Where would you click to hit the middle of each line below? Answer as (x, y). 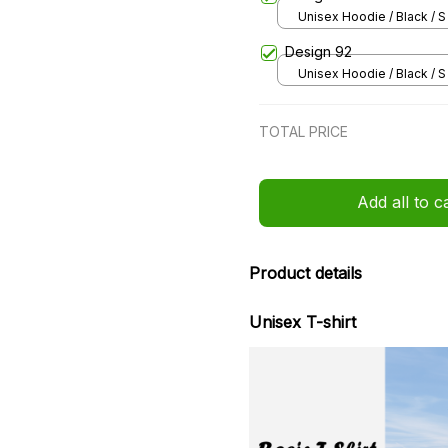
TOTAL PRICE (303, 131)
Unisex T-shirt (302, 322)
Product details (305, 272)
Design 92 (318, 51)
